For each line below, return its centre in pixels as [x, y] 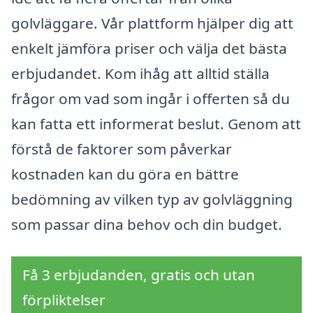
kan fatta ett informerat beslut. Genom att [156, 123]
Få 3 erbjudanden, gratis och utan [139, 274]
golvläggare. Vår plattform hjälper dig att [152, 23]
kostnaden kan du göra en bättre [125, 174]
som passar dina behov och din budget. [147, 224]
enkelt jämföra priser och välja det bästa [149, 48]
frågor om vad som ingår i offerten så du [151, 98]
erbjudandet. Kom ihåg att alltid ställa [140, 73]
